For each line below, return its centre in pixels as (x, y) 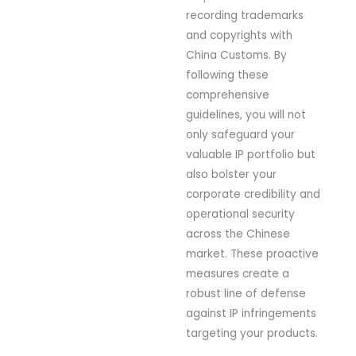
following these (227, 75)
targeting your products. (252, 334)
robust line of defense (246, 294)
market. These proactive (252, 254)
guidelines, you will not (246, 115)
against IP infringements (251, 314)
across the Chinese (238, 234)
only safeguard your (240, 135)
